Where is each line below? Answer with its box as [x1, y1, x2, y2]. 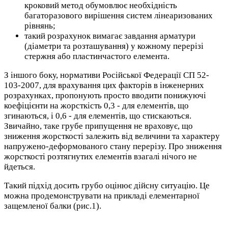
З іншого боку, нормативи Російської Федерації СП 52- [4, 70, 209, 80]
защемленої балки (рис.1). [4, 201, 101, 211]
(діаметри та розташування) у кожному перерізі [24, 41, 204, 51]
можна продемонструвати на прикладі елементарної [4, 191, 199, 201]
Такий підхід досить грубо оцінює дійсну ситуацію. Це [4, 181, 210, 191]
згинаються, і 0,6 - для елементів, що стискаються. [4, 111, 191, 121]
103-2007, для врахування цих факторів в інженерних [4, 80, 204, 91]
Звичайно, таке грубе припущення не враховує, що [4, 121, 193, 131]
